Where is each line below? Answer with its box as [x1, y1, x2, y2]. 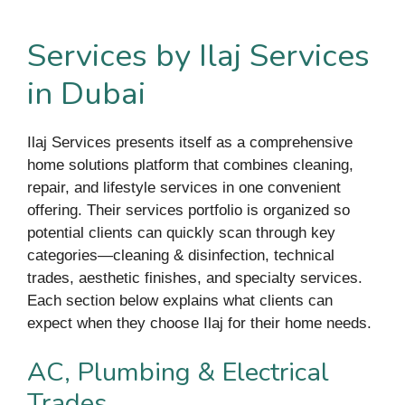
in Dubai [27, 71, 146, 115]
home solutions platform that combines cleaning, [27, 155, 353, 174]
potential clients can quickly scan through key [27, 223, 335, 241]
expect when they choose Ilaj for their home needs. [27, 314, 372, 332]
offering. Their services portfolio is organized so [27, 201, 350, 219]
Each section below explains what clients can [27, 291, 333, 309]
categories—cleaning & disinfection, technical [27, 246, 334, 264]
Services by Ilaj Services [27, 33, 370, 77]
